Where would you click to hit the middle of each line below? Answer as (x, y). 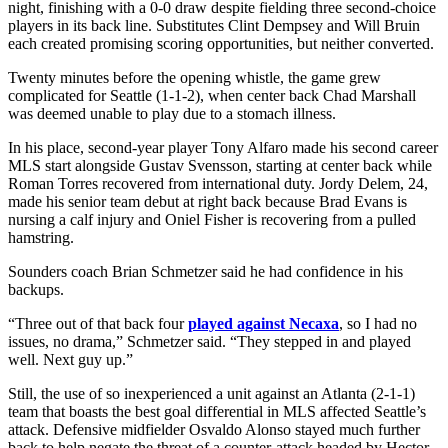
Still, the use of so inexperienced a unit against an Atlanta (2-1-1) (211, 393)
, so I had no (378, 323)
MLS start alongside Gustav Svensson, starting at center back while (220, 165)
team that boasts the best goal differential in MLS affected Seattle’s (217, 411)
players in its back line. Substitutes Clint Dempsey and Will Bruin (214, 25)
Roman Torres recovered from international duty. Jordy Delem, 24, (218, 183)
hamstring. (41, 237)
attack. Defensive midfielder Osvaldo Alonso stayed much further (214, 429)
